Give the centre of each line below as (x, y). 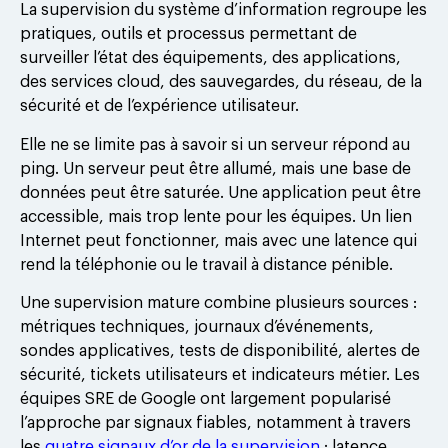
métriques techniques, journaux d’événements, (197, 327)
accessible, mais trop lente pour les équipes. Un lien (216, 216)
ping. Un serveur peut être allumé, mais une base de (215, 168)
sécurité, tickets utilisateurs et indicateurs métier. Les (220, 375)
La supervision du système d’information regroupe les (223, 10)
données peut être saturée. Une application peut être (220, 192)
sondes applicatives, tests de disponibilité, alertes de (220, 351)
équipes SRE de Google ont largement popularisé (205, 399)
